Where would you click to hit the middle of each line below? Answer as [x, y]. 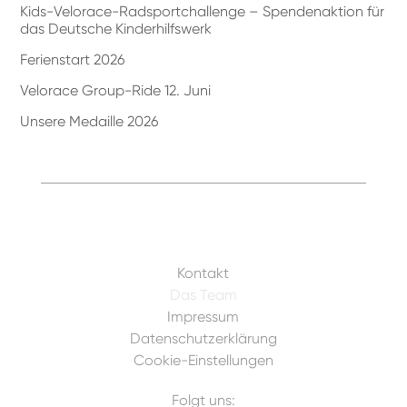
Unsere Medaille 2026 [89, 121]
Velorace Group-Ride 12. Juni [116, 90]
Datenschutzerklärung [203, 338]
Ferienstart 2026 [73, 59]
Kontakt [203, 273]
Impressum [203, 316]
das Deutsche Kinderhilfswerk [116, 28]
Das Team [203, 294]
